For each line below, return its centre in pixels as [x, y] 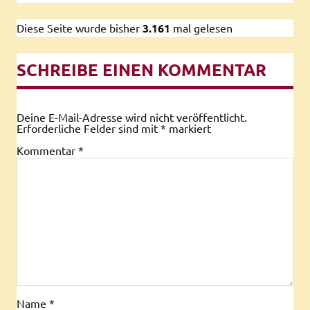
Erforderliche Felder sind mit [89, 128]
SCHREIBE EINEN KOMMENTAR [142, 69]
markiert [189, 128]
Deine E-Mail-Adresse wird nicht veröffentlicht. [132, 117]
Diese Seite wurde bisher [78, 27]
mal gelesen [203, 27]
